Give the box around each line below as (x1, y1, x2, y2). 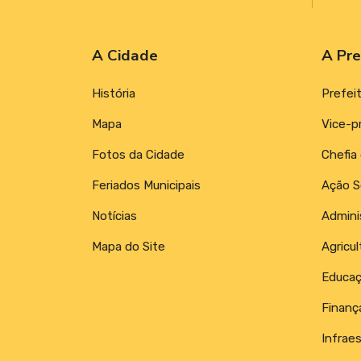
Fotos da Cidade (92, 147, 185, 162)
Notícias (92, 208, 137, 223)
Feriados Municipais (92, 177, 201, 193)
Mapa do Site (92, 239, 165, 254)
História (92, 85, 135, 101)
